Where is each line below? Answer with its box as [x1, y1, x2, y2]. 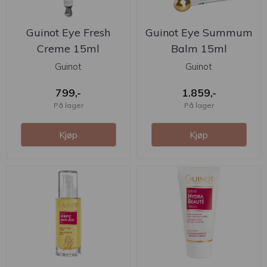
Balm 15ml [170, 41, 227, 55]
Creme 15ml [37, 41, 100, 55]
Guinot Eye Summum [145, 25, 253, 39]
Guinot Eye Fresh [26, 25, 110, 39]
